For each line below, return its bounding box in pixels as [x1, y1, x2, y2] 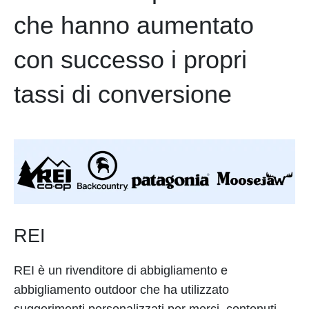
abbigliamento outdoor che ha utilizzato [14, 282, 229, 297]
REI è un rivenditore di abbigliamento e [14, 263, 228, 277]
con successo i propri [14, 45, 247, 74]
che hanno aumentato [14, 10, 254, 39]
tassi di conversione [14, 79, 239, 108]
